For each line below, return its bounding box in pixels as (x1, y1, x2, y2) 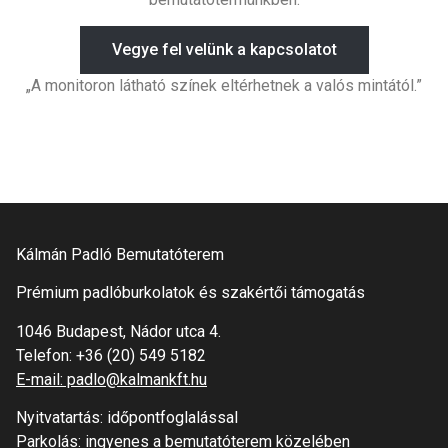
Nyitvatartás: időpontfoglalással (16, 407, 238, 427)
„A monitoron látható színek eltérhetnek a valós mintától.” (26, 76, 422, 96)
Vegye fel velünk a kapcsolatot (111, 40, 337, 60)
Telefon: (16, 345, 76, 365)
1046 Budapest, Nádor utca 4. (16, 321, 221, 341)
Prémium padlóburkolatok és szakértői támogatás (16, 283, 365, 303)
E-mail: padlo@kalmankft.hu (16, 369, 207, 389)
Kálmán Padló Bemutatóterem (16, 244, 224, 264)
